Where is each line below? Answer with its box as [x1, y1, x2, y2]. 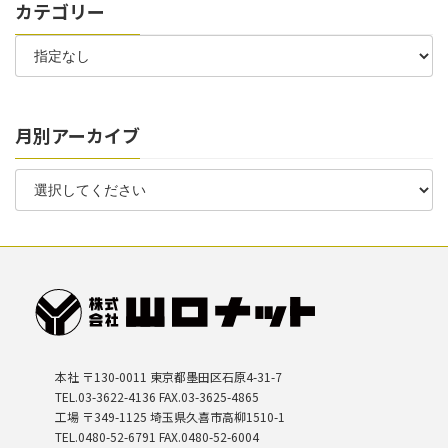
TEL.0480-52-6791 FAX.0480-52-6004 [55, 427, 259, 445]
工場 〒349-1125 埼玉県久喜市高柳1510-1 [55, 407, 285, 425]
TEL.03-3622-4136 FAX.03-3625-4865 [55, 387, 259, 405]
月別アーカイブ [15, 122, 140, 149]
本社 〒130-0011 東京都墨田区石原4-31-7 [55, 367, 282, 385]
